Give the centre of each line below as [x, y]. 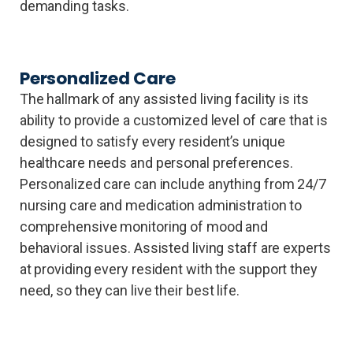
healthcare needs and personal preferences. [156, 162]
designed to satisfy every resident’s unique [152, 141]
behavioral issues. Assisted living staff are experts [175, 247]
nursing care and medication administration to [161, 205]
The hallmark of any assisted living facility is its [164, 98]
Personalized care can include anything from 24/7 [173, 184]
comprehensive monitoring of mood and [144, 226]
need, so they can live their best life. [129, 290]
